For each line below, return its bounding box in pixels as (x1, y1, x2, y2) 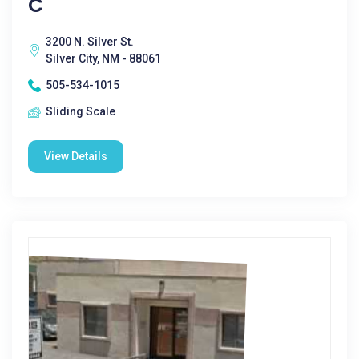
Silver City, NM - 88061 (46, 52, 161, 65)
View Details (44, 150, 107, 163)
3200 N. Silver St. (46, 35, 134, 48)
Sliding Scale (46, 105, 115, 118)
